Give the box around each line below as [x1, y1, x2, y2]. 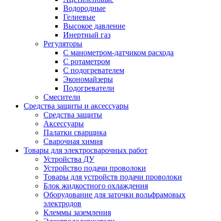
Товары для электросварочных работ [24, 146, 147, 154]
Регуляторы [43, 39, 82, 48]
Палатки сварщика [43, 128, 107, 137]
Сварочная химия [43, 137, 103, 146]
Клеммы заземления [43, 208, 111, 217]
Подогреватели [63, 83, 114, 92]
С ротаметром [63, 57, 110, 66]
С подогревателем [63, 66, 124, 74]
